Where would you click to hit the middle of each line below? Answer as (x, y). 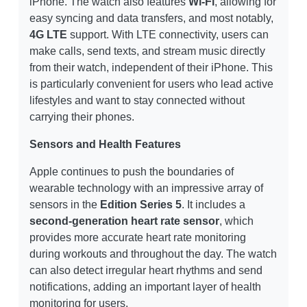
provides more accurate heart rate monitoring (138, 238)
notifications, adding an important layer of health (145, 287)
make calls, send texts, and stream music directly (147, 51)
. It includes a (213, 205)
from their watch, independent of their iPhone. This (151, 68)
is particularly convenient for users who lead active (151, 84)
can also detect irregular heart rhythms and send (146, 271)
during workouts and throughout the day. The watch (153, 254)
